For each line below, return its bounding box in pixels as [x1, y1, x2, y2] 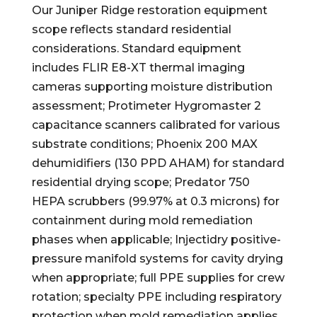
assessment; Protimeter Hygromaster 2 [31, 99, 261, 113]
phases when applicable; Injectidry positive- [31, 233, 281, 246]
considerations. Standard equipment [31, 42, 241, 55]
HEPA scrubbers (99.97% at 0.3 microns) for [31, 195, 279, 208]
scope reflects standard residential [31, 23, 231, 36]
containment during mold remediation [31, 214, 253, 227]
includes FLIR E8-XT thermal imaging [31, 61, 245, 74]
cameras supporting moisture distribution [31, 80, 272, 93]
